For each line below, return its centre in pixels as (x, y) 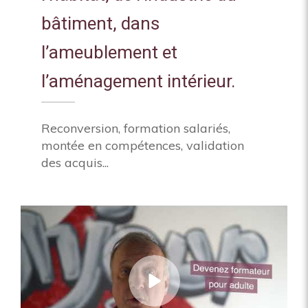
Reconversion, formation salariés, (136, 128)
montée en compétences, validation (143, 145)
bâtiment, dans (100, 24)
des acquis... (75, 163)
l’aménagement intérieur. (138, 82)
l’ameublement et (109, 53)
